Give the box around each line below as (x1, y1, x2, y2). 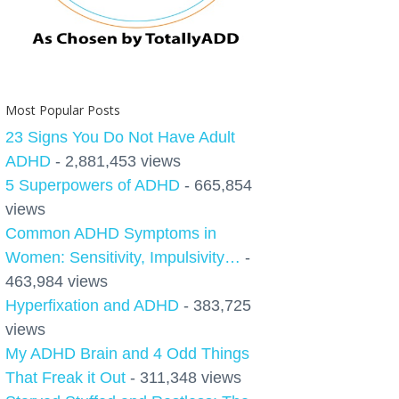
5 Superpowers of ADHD (5, 176, 180, 194)
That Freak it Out (5, 369, 126, 387)
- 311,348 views (126, 369, 241, 387)
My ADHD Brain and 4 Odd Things (5, 345, 249, 362)
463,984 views (5, 273, 108, 290)
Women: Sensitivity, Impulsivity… (5, 248, 240, 266)
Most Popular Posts (5, 102, 120, 118)
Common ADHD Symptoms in (5, 224, 216, 242)
